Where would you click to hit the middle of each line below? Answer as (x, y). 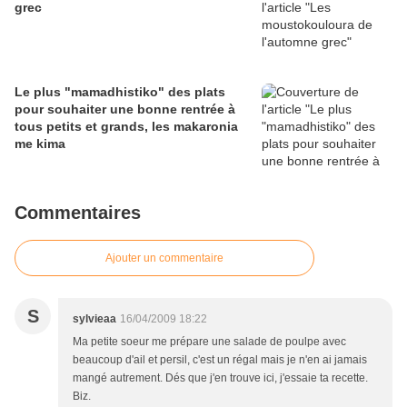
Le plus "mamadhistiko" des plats (120, 92)
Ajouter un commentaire (164, 258)
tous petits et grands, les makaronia (126, 127)
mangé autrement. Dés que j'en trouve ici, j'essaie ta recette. (220, 378)
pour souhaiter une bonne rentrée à (125, 109)
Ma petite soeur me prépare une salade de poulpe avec (209, 342)
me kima (40, 144)
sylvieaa (94, 319)
